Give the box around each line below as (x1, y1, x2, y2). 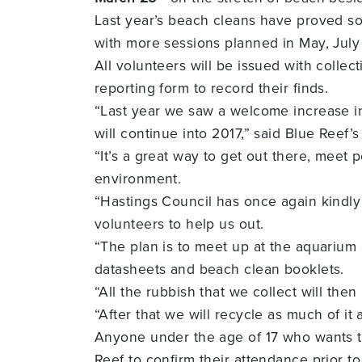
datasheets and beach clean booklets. (95, 258, 344, 279)
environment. (95, 167, 182, 188)
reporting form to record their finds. (95, 77, 329, 98)
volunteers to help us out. (95, 213, 264, 234)
